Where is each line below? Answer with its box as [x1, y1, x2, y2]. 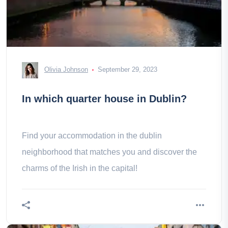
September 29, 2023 [98, 66, 157, 74]
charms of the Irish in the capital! [22, 164, 137, 173]
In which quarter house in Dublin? [22, 93, 187, 104]
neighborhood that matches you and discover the [22, 148, 197, 156]
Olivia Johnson [44, 66, 88, 74]
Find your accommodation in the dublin [22, 131, 162, 140]
